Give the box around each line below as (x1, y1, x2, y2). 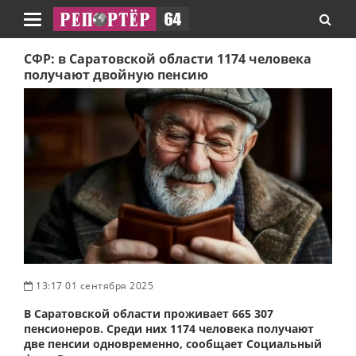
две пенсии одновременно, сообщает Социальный (24, 335, 322, 351)
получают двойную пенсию (24, 66, 208, 83)
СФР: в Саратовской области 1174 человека (24, 50, 311, 68)
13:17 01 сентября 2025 (33, 278, 153, 292)
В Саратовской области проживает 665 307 (24, 305, 273, 321)
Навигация (32, 18, 91, 34)
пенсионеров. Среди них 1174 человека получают (24, 320, 314, 336)
